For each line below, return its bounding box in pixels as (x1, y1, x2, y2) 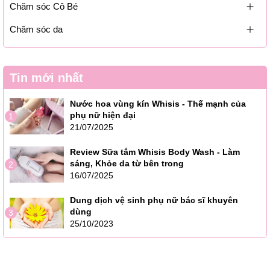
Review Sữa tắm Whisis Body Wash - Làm (70, 146, 240, 157)
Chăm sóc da (10, 24, 63, 34)
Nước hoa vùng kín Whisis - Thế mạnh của (70, 98, 246, 108)
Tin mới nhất (10, 71, 83, 84)
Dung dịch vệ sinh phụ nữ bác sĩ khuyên (70, 195, 238, 206)
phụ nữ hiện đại (70, 110, 136, 120)
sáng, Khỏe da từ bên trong (70, 158, 184, 168)
